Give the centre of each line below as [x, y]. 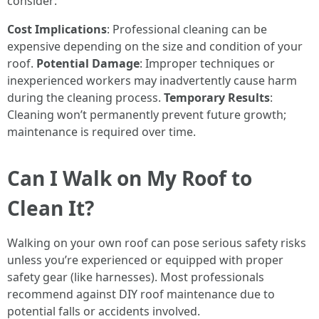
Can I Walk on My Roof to [130, 178]
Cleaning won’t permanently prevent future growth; [147, 115]
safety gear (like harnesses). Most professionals [136, 277]
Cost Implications [57, 29]
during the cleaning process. [85, 98]
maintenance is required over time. [101, 132]
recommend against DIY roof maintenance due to [141, 294]
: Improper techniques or [207, 63]
